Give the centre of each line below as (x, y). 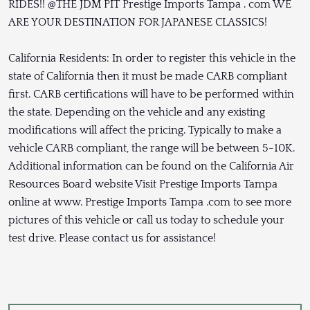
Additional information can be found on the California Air (151, 166)
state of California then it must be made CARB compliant (148, 76)
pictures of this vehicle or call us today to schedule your (146, 220)
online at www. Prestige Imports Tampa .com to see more (150, 202)
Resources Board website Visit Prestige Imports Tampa (143, 184)
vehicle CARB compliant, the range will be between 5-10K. (152, 148)
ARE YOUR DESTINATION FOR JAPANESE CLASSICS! (138, 22)
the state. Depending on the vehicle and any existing (137, 112)
